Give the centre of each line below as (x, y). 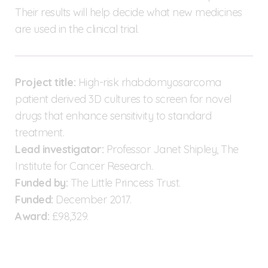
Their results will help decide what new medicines (129, 12)
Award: (32, 216)
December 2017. (92, 199)
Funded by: (41, 182)
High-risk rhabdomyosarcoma (148, 82)
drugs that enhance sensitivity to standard (113, 115)
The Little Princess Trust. (124, 182)
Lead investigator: (59, 149)
